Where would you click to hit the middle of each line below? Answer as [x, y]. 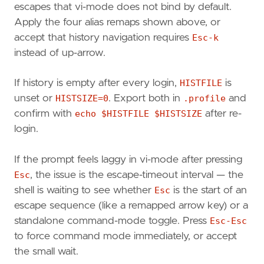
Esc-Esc [228, 221]
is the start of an [209, 190]
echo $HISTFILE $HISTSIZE [138, 114]
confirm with [44, 114]
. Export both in [146, 99]
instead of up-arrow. [60, 53]
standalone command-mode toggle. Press [112, 221]
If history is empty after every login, [97, 83]
